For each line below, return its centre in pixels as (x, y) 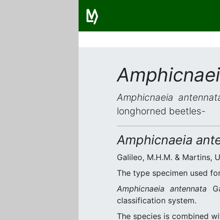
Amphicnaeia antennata (162, 189)
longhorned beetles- (161, 111)
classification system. (157, 200)
